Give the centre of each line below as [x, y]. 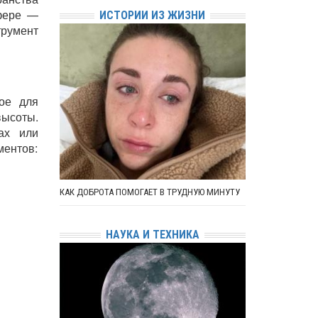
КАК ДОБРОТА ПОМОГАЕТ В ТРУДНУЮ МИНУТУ [149, 192]
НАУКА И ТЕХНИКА [152, 234]
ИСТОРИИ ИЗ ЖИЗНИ [153, 15]
